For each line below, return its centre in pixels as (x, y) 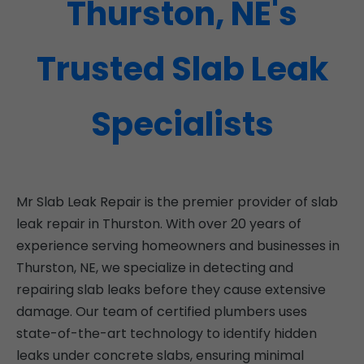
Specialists (182, 125)
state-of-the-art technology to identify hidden (167, 334)
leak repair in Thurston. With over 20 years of (159, 224)
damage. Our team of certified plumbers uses (162, 312)
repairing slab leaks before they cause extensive (171, 290)
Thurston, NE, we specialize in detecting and (155, 268)
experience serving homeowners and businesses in (178, 246)
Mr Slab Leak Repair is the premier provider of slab (177, 202)
